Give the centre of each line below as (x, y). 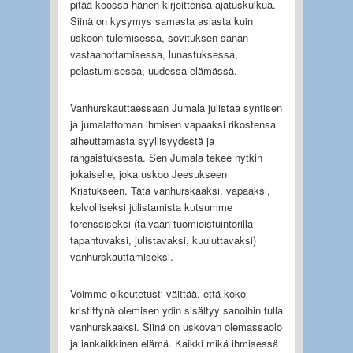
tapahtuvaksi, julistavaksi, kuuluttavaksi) (163, 240)
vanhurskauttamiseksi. (121, 256)
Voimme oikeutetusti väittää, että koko (158, 293)
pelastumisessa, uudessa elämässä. (153, 70)
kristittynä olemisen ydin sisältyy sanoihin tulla (176, 310)
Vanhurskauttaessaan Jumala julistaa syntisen (176, 107)
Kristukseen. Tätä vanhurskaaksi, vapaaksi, (170, 190)
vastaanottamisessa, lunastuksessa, (154, 54)
